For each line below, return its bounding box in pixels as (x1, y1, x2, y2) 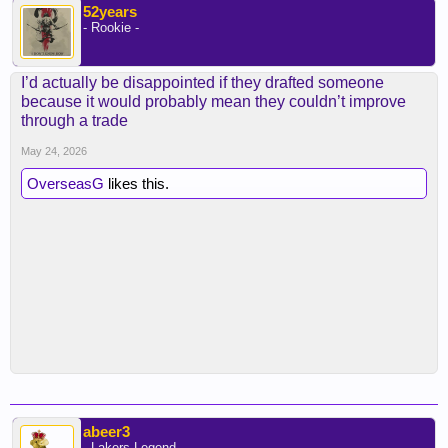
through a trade (21, 112, 128, 129)
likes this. (104, 175, 169, 192)
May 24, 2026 (21, 145, 87, 157)
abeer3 (83, 423, 130, 440)
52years (83, 3, 137, 20)
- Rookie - (83, 20, 139, 35)
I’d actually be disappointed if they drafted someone (21, 74, 384, 91)
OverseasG (27, 175, 104, 192)
